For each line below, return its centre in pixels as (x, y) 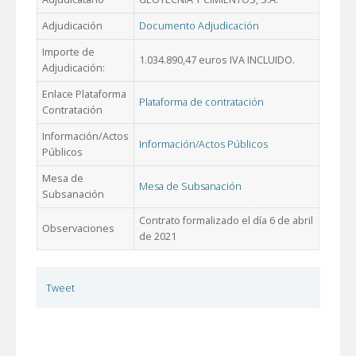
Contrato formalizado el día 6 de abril (226, 220)
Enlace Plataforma (84, 94)
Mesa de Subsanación (190, 186)
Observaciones (78, 228)
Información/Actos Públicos (203, 144)
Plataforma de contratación (201, 102)
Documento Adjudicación (199, 25)
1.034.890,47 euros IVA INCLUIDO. (217, 60)
